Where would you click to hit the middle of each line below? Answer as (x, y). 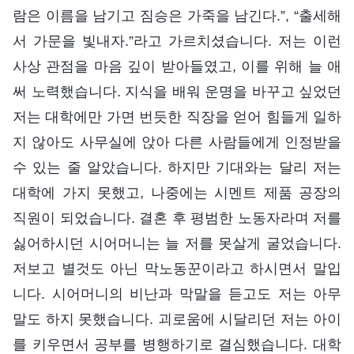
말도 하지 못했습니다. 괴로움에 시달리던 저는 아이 (177, 319)
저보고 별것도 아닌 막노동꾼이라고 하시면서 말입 (177, 268)
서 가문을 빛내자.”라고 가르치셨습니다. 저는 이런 (177, 41)
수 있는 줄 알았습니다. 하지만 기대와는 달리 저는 (177, 167)
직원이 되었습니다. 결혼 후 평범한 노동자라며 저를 (177, 218)
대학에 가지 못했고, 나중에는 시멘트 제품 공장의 (177, 192)
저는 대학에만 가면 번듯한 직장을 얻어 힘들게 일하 (177, 117)
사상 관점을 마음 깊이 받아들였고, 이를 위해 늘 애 (177, 66)
